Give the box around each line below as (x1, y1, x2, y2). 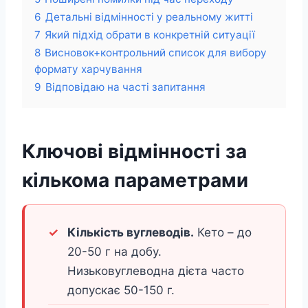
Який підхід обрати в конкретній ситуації (45, 28, 255, 42)
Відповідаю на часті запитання (45, 80, 206, 94)
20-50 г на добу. (67, 245, 162, 259)
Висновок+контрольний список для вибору (45, 46, 267, 60)
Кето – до (194, 225, 252, 240)
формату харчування (34, 63, 142, 76)
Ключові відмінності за (22, 140, 247, 164)
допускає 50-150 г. (67, 283, 175, 298)
